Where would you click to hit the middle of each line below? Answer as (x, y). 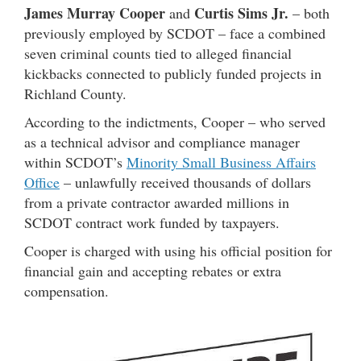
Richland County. (75, 93)
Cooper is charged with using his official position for (178, 251)
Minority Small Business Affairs (221, 162)
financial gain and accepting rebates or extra (153, 271)
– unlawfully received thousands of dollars (185, 182)
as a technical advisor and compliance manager (162, 142)
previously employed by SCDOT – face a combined (175, 33)
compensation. (66, 291)
